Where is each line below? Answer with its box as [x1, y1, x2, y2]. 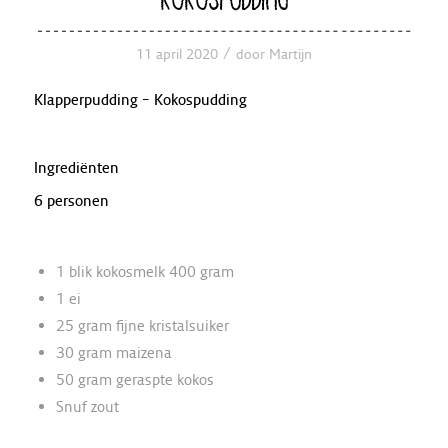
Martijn [268, 45, 312, 63]
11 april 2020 [135, 45, 218, 63]
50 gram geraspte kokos [55, 369, 214, 389]
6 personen [33, 191, 109, 211]
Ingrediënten [33, 157, 119, 177]
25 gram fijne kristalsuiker [55, 315, 229, 335]
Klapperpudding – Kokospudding [33, 90, 247, 110]
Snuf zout [55, 396, 119, 416]
